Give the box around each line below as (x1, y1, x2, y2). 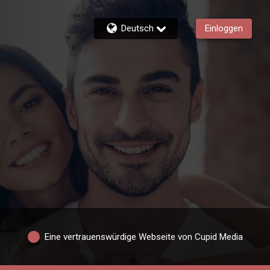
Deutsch (121, 23, 154, 34)
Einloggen (205, 23, 243, 34)
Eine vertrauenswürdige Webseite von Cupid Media (44, 231, 243, 242)
